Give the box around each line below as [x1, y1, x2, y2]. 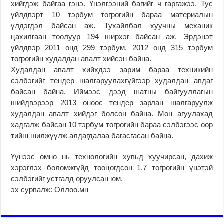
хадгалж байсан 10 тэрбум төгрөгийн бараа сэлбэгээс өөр [11, 120, 213, 129]
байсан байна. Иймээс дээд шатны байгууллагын [11, 87, 213, 96]
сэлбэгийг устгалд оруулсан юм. [11, 174, 123, 183]
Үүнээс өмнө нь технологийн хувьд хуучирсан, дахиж [11, 152, 213, 161]
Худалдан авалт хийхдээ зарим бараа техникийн [11, 65, 213, 74]
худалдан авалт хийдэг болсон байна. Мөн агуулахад [11, 109, 213, 118]
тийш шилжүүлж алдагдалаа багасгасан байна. [11, 131, 174, 140]
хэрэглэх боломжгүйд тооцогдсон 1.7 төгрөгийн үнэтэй [11, 163, 213, 172]
